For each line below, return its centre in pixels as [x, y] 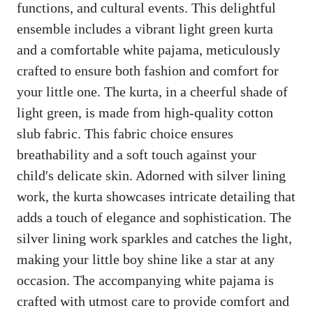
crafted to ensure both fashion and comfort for [148, 70]
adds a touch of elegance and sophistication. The [154, 217]
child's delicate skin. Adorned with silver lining [151, 175]
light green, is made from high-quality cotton [145, 112]
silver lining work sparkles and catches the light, [154, 238]
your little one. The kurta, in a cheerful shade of [152, 91]
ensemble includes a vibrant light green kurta [145, 28]
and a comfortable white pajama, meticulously [148, 49]
